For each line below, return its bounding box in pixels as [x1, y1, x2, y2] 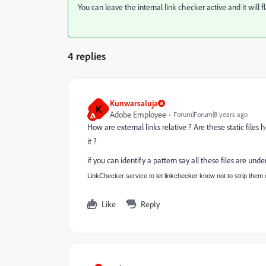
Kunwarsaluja [110, 98, 158, 108]
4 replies [68, 49, 106, 62]
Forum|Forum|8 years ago [173, 110, 248, 119]
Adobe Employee [110, 109, 166, 119]
